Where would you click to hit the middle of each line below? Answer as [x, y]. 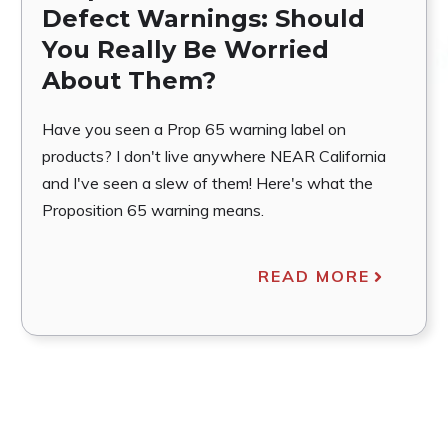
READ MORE [314, 276]
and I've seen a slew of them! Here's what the [207, 183]
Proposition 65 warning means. [152, 210]
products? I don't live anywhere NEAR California [213, 156]
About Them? [128, 81]
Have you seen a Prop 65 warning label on [193, 129]
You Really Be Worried [185, 50]
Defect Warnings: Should [203, 19]
